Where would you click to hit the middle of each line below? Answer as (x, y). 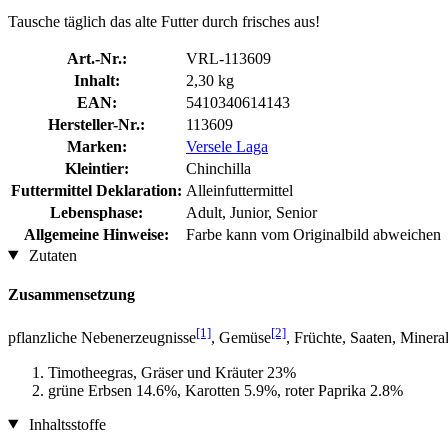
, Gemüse (241, 338)
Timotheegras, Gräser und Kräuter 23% (172, 372)
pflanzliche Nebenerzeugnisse (102, 338)
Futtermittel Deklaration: (96, 190)
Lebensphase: (96, 212)
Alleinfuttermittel (239, 190)
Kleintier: (96, 168)
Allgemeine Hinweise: (96, 234)
